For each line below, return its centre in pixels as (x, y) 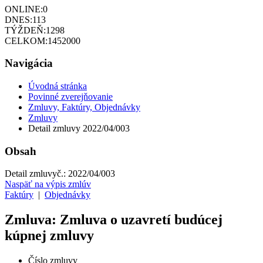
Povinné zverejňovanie (70, 97)
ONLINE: (24, 9)
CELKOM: (26, 41)
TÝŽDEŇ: (25, 30)
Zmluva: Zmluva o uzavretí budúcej (114, 220)
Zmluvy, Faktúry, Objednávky (84, 107)
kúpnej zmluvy (49, 236)
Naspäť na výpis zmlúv (48, 184)
